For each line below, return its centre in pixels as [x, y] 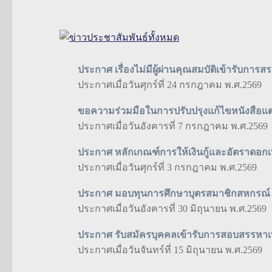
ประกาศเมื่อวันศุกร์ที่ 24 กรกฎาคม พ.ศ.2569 [170, 85]
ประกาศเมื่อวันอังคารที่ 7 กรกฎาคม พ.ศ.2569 [173, 126]
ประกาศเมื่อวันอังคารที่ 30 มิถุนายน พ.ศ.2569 [172, 209]
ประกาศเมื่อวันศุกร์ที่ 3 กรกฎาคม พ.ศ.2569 [167, 167]
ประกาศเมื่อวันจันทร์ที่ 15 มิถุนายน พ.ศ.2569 [170, 250]
